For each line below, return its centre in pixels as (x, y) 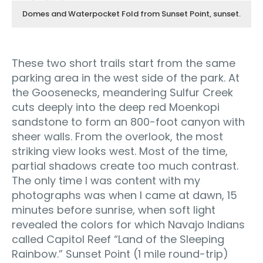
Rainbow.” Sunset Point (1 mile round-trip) (120, 254)
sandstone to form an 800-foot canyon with (128, 122)
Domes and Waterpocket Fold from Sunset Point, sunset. (131, 14)
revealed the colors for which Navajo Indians (128, 225)
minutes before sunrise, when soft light (114, 210)
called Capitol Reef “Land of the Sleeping (118, 240)
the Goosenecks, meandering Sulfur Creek (122, 93)
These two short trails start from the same (124, 63)
